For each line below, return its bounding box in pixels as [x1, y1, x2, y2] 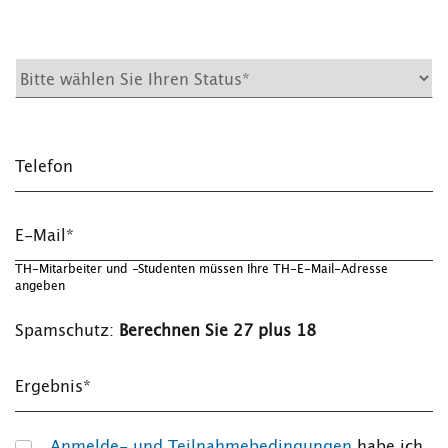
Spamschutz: [15, 323, 119, 339]
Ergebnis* [15, 379, 91, 395]
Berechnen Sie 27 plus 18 [119, 323, 316, 339]
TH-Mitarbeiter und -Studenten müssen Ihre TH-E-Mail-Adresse [15, 263, 388, 275]
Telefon [15, 159, 73, 175]
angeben [15, 280, 65, 292]
